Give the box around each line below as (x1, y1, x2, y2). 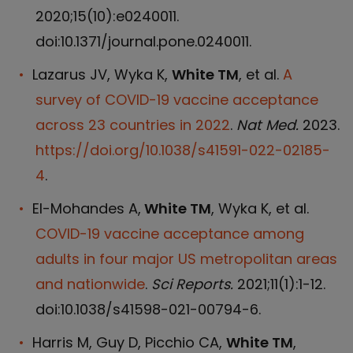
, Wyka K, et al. (211, 199, 309, 218)
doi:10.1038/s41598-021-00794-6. (35, 299, 261, 319)
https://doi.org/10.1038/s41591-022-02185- (35, 140, 330, 160)
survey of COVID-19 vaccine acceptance (35, 90, 318, 110)
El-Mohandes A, (32, 199, 141, 218)
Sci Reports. (151, 274, 237, 294)
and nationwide (35, 274, 145, 294)
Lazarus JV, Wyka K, (32, 65, 172, 84)
